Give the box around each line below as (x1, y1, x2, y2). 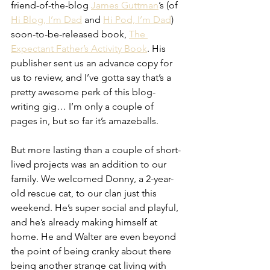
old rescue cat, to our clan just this (11, 187, 159, 199)
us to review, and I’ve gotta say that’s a (11, 71, 174, 83)
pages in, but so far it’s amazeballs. (11, 115, 159, 127)
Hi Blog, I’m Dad (11, 13, 82, 25)
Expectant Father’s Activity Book (11, 42, 147, 54)
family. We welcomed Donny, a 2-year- (11, 172, 174, 184)
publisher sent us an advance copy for (11, 57, 175, 69)
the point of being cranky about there (11, 245, 174, 257)
